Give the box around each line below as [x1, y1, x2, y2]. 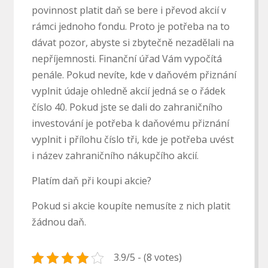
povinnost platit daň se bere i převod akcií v [31, 4, 226, 17]
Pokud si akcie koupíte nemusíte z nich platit [31, 199, 230, 213]
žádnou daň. [31, 215, 86, 229]
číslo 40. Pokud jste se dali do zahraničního [31, 100, 223, 114]
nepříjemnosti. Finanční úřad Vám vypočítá [31, 52, 222, 66]
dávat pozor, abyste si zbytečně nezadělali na [31, 36, 234, 50]
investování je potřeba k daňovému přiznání [31, 117, 229, 130]
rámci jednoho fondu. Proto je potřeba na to [31, 20, 230, 33]
